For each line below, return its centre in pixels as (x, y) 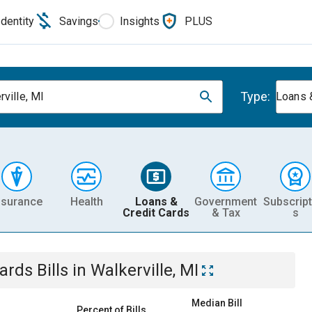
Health (86, 201)
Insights (140, 21)
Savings (79, 21)
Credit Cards (156, 212)
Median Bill (217, 303)
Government (226, 201)
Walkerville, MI (145, 270)
